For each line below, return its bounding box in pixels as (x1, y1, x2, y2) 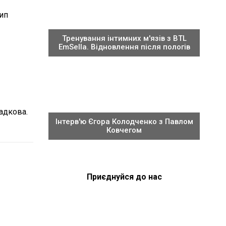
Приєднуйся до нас (86, 172, 162, 182)
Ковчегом (106, 126, 142, 135)
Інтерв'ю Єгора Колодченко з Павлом (55, 117, 193, 126)
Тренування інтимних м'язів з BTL (62, 34, 187, 43)
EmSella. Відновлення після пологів (58, 42, 190, 51)
